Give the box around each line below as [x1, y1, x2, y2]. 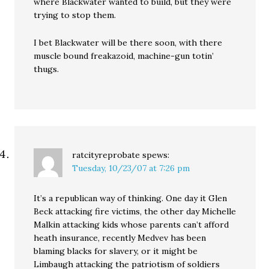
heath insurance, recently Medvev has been [34, 232, 207, 243]
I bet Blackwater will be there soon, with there [34, 37, 223, 48]
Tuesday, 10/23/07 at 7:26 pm [72, 162, 190, 174]
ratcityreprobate [72, 149, 141, 160]
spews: [142, 149, 170, 160]
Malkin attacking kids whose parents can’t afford [34, 219, 229, 230]
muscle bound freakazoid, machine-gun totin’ [34, 50, 214, 61]
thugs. [34, 63, 59, 74]
